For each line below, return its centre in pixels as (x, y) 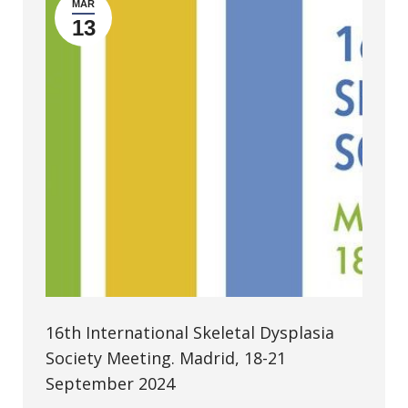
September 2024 (110, 383)
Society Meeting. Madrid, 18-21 (166, 358)
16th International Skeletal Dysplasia (190, 332)
